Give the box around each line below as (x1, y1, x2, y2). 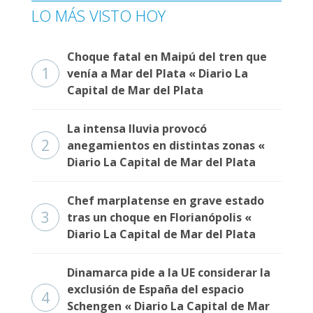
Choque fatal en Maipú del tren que (67, 49, 267, 64)
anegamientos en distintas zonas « (67, 138, 265, 153)
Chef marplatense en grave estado (67, 193, 264, 208)
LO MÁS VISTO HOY (31, 5, 166, 26)
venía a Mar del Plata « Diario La (67, 66, 248, 81)
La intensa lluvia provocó (67, 121, 207, 136)
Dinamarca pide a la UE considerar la (67, 265, 270, 280)
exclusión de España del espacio (67, 282, 244, 297)
